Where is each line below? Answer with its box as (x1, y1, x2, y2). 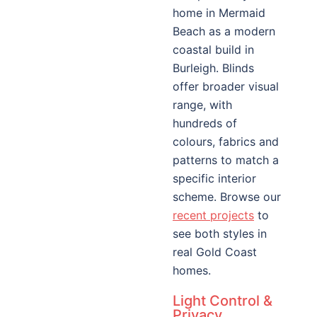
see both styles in (173, 226, 267, 241)
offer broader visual (173, 79, 279, 93)
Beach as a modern (173, 24, 275, 38)
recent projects (173, 208, 254, 222)
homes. (173, 263, 211, 277)
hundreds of (173, 116, 237, 130)
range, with (173, 98, 232, 112)
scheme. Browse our (173, 190, 281, 204)
